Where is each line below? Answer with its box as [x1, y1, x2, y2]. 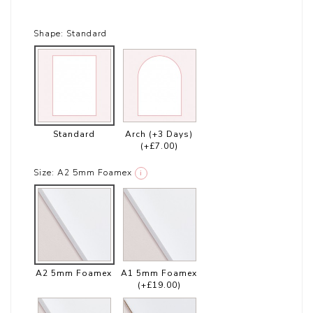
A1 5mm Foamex [121, 268, 198, 279]
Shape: [34, 28, 64, 40]
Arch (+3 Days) [125, 129, 194, 140]
